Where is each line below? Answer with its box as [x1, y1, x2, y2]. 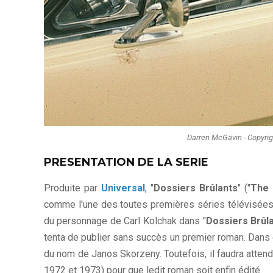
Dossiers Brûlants [154, 182, 238, 194]
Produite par [44, 182, 102, 194]
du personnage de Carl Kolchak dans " [44, 214, 206, 227]
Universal [101, 182, 146, 194]
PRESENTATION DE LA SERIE [44, 155, 208, 169]
